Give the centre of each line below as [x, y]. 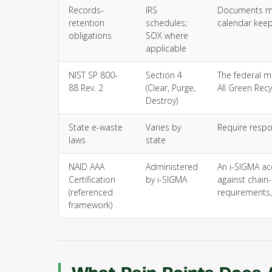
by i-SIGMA [166, 179]
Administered [172, 167]
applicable [166, 48]
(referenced [91, 192]
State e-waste [96, 127]
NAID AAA [87, 167]
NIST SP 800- [93, 75]
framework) [90, 205]
